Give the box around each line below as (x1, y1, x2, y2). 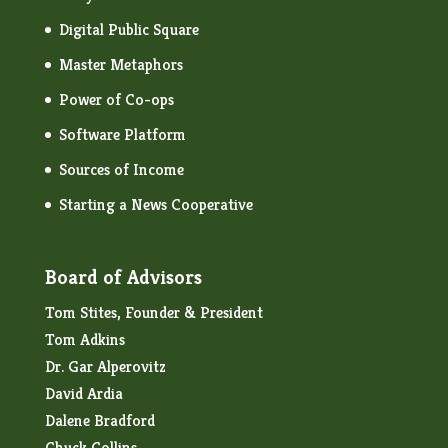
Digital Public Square (58, 19, 199, 41)
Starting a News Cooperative (58, 194, 253, 216)
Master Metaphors (58, 54, 183, 76)
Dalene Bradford (44, 410, 155, 432)
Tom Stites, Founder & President (44, 302, 263, 324)
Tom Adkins (44, 329, 125, 351)
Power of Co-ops (58, 89, 174, 111)
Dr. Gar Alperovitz (44, 356, 166, 378)
